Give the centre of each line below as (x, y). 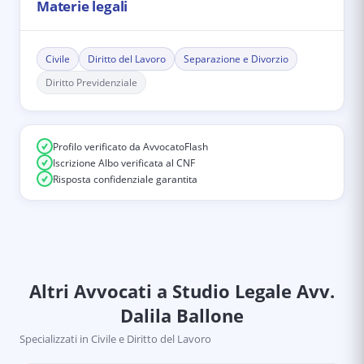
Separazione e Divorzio (236, 59)
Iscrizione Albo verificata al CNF (124, 162)
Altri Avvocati (91, 291)
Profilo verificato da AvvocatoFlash (130, 146)
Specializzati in (54, 339)
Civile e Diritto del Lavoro (151, 339)
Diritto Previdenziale (91, 82)
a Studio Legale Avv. (243, 291)
